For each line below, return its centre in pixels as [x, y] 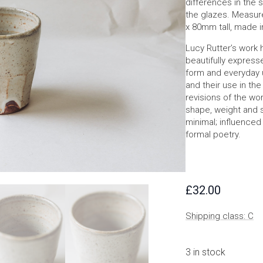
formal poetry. [213, 134]
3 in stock [205, 252]
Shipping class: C [220, 216]
